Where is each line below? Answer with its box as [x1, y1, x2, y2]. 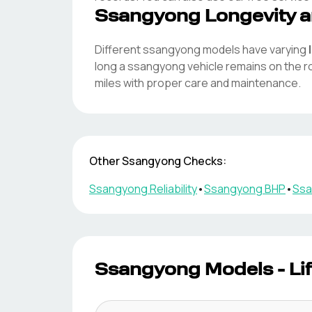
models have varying [201, 42, 306, 57]
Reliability [148, 181, 197, 196]
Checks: [181, 153, 226, 169]
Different [95, 42, 143, 57]
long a [95, 58, 125, 74]
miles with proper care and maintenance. [95, 75, 301, 91]
